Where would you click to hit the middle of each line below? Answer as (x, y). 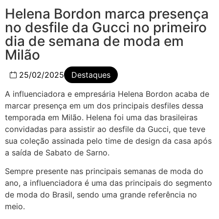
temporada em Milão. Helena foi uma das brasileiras (101, 117)
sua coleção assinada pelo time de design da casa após (108, 141)
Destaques (91, 75)
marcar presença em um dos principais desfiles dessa (104, 105)
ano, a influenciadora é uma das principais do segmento (109, 183)
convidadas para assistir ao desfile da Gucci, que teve (105, 129)
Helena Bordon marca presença (107, 13)
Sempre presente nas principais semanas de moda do (104, 171)
